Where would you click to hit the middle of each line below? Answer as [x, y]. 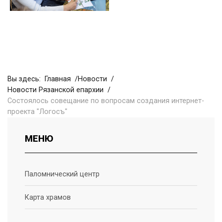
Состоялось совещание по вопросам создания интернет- [106, 101]
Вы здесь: [26, 79]
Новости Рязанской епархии [55, 90]
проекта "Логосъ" [37, 112]
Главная [58, 79]
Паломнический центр [62, 174]
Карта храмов [48, 197]
